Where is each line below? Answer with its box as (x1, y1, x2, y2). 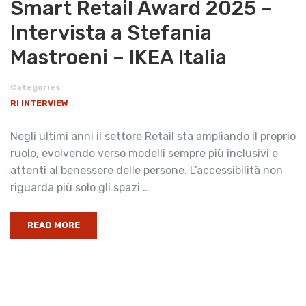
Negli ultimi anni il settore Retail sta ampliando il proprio (10, 130, 296, 143)
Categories (10, 83, 61, 92)
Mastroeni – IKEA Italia (10, 45, 227, 70)
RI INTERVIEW (10, 98, 68, 108)
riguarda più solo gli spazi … (10, 181, 150, 194)
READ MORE (27, 220, 80, 230)
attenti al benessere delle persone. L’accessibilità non (10, 164, 283, 177)
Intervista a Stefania (10, 20, 212, 45)
